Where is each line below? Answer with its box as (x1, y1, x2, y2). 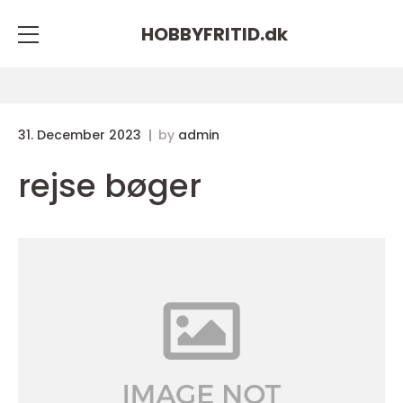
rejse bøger (18, 163, 201, 209)
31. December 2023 (18, 126, 145, 144)
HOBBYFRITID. (140, 21, 264, 47)
